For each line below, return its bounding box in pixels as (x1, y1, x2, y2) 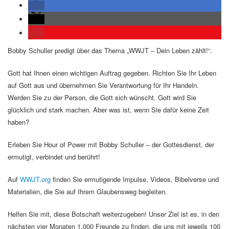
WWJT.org (20, 174, 51, 184)
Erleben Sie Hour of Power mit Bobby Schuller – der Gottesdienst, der (8, 140, 214, 149)
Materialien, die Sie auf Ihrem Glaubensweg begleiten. (8, 187, 167, 196)
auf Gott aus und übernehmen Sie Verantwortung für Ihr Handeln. (8, 80, 199, 90)
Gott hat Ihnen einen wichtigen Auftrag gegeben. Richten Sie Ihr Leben (8, 68, 216, 78)
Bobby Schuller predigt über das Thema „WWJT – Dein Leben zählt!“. (8, 45, 212, 55)
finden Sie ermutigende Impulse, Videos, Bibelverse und (51, 174, 219, 184)
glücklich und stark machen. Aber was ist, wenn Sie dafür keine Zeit (8, 105, 209, 114)
